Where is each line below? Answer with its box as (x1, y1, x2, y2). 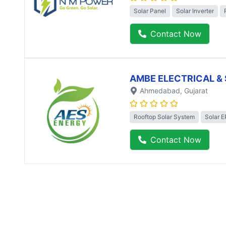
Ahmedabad (140, 86, 180, 95)
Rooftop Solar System (134, 112, 195, 121)
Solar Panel (134, 7, 166, 15)
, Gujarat (180, 86, 208, 95)
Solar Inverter (176, 7, 214, 15)
